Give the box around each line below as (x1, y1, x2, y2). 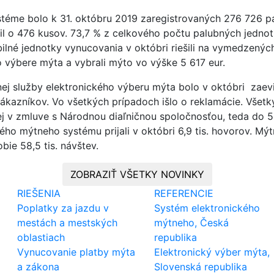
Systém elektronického (154, 202, 261, 214)
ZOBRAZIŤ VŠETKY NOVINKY (70, 168, 204, 180)
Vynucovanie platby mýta (17, 246, 135, 258)
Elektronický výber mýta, (154, 246, 270, 258)
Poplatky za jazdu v (17, 202, 109, 214)
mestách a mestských (17, 217, 117, 229)
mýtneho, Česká (154, 217, 229, 229)
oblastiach (17, 231, 65, 243)
